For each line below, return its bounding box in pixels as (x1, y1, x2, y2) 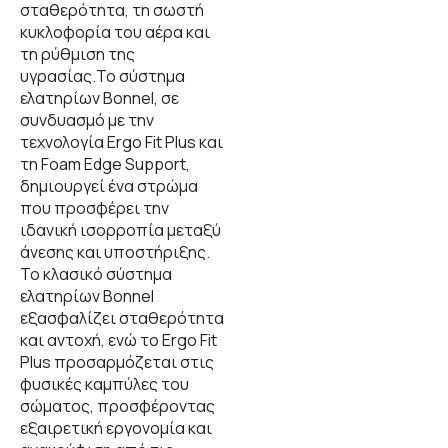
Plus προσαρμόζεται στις (20, 351, 214, 373)
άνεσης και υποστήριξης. (20, 241, 210, 263)
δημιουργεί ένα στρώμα (20, 175, 198, 197)
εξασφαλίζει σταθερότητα (20, 307, 224, 329)
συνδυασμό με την (20, 109, 154, 131)
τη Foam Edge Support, (20, 153, 190, 175)
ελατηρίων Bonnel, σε (20, 87, 179, 109)
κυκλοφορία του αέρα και (20, 21, 210, 43)
